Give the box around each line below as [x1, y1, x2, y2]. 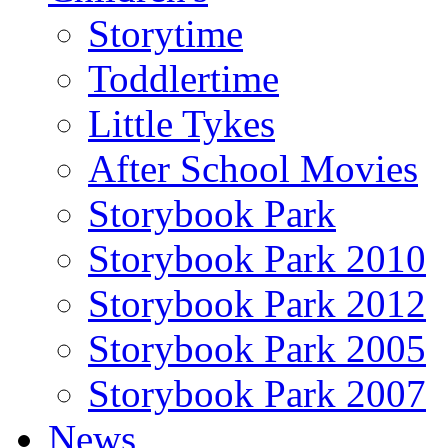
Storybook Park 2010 [88, 236, 426, 280]
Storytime [88, 11, 243, 55]
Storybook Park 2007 [88, 371, 426, 415]
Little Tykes [88, 101, 275, 145]
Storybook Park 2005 [88, 326, 426, 370]
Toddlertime [88, 56, 279, 100]
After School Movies [88, 146, 418, 190]
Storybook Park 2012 [88, 281, 426, 325]
